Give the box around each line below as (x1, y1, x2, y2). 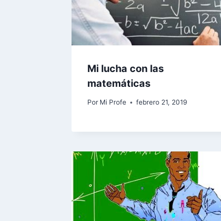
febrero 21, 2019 (136, 98, 187, 107)
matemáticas (87, 77, 150, 89)
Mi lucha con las (87, 62, 164, 74)
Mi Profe (100, 98, 127, 107)
